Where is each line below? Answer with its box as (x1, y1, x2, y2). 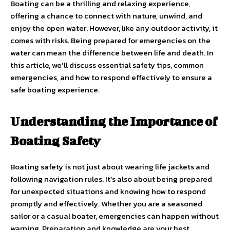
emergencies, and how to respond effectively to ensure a (10, 71, 212, 83)
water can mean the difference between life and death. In (10, 46, 214, 59)
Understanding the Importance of (10, 113, 218, 128)
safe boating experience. (10, 83, 100, 95)
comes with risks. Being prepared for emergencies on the (10, 34, 210, 46)
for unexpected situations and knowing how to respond (10, 185, 206, 197)
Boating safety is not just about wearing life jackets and (10, 160, 209, 172)
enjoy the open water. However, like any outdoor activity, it (10, 22, 218, 34)
